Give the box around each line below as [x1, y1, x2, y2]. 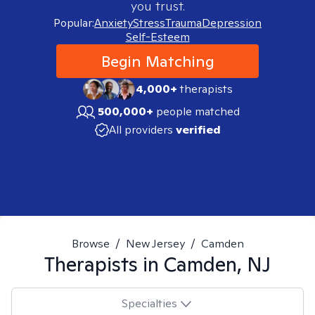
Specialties [121, 295, 177, 311]
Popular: [53, 15, 94, 30]
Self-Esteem [125, 30, 190, 44]
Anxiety [94, 15, 133, 30]
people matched [156, 104, 240, 119]
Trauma [165, 15, 202, 30]
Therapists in [44, 251, 164, 277]
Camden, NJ [164, 251, 271, 277]
